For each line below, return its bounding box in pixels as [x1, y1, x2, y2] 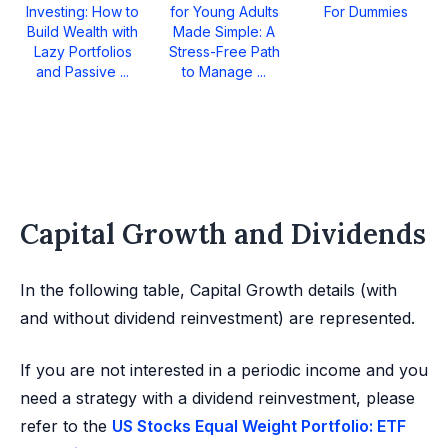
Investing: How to [26, 3, 140, 20]
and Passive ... [36, 63, 130, 80]
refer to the [20, 416, 112, 436]
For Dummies [324, 3, 409, 20]
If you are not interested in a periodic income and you [20, 360, 428, 380]
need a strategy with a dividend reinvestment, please [20, 388, 415, 408]
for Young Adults [169, 3, 279, 20]
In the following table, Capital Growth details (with [20, 280, 397, 300]
